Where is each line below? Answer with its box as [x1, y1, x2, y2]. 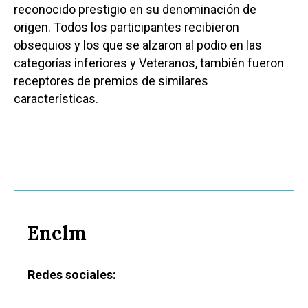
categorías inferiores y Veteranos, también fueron [14, 56, 284, 71]
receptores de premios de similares [14, 74, 208, 89]
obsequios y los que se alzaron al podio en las [14, 38, 262, 53]
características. [14, 91, 98, 107]
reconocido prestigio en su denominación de [14, 2, 256, 17]
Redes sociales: [27, 267, 116, 283]
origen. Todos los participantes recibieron [14, 20, 239, 35]
